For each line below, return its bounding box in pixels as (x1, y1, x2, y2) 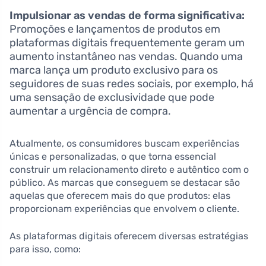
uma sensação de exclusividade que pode (9, 90, 214, 104)
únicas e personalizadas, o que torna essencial (9, 150, 216, 162)
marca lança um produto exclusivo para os (9, 63, 218, 77)
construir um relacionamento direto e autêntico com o (9, 163, 249, 175)
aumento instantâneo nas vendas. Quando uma (9, 49, 243, 63)
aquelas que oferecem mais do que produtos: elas (9, 189, 230, 201)
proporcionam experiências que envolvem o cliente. (9, 202, 239, 214)
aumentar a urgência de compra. (9, 104, 171, 118)
